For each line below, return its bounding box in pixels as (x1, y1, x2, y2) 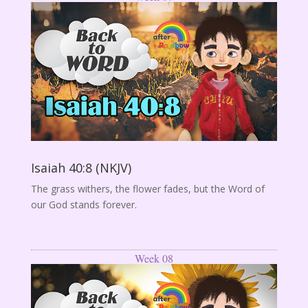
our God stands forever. (30, 197, 137, 211)
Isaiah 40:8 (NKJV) (30, 159, 131, 176)
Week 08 (134, 250, 173, 265)
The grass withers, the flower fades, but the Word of (30, 181, 265, 195)
